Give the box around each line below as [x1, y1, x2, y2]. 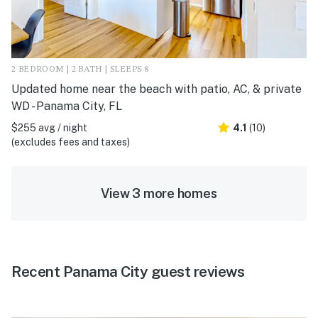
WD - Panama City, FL [11, 99, 122, 114]
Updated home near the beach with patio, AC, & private [11, 82, 302, 97]
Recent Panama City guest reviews [11, 263, 244, 281]
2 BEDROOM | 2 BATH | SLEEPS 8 [11, 65, 149, 75]
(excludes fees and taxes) [11, 136, 130, 148]
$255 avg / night [11, 122, 87, 134]
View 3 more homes [101, 186, 217, 202]
